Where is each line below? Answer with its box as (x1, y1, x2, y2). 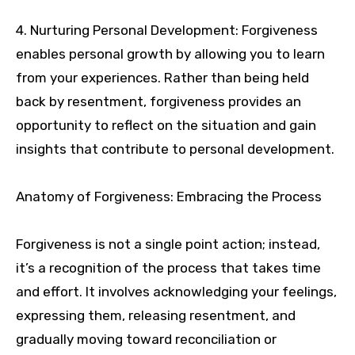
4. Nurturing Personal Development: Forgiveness (16, 22, 318, 39)
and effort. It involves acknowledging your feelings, (16, 284, 337, 300)
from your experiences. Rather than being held (16, 70, 309, 86)
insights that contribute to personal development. (16, 141, 334, 158)
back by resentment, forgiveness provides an (16, 94, 301, 110)
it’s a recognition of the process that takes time (16, 260, 321, 277)
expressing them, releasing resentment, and (16, 307, 296, 324)
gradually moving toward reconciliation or (16, 331, 277, 348)
